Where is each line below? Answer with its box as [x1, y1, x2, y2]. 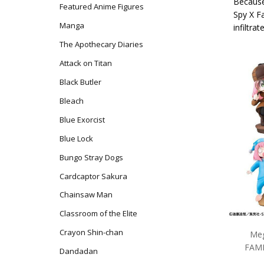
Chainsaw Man [59, 189, 113, 200]
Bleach [59, 95, 84, 106]
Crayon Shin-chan [59, 227, 123, 238]
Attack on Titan [59, 57, 112, 68]
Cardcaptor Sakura [59, 170, 127, 181]
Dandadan [59, 246, 98, 257]
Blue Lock [59, 133, 93, 144]
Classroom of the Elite [59, 208, 137, 219]
